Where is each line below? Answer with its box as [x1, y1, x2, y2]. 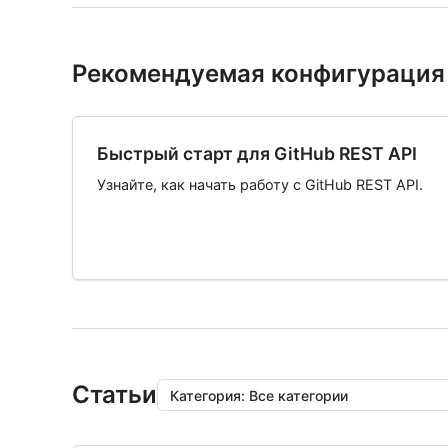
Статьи [72, 380, 157, 409]
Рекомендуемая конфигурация [72, 59, 445, 88]
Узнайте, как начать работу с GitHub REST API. [97, 176, 423, 193]
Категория [170, 386, 241, 404]
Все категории [249, 386, 348, 404]
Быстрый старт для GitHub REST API [97, 143, 417, 164]
